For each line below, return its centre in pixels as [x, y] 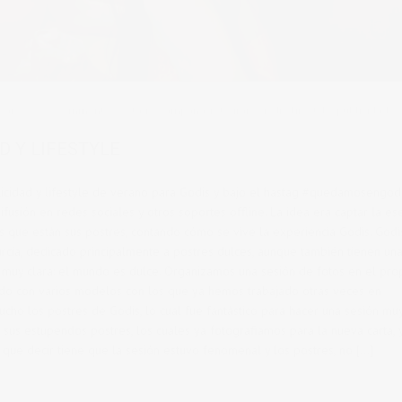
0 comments [79, 110]
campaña [182, 110]
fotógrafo [233, 110]
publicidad [363, 110]
